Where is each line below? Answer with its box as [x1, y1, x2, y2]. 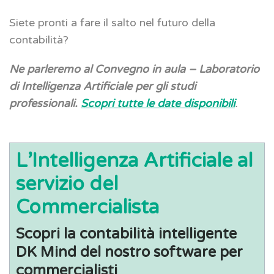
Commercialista [16, 195, 159, 219]
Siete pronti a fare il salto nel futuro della [9, 15, 215, 29]
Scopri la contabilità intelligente [16, 224, 237, 243]
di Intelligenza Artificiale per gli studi [9, 79, 196, 93]
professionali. [9, 96, 78, 110]
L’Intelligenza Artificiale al [16, 149, 253, 172]
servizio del [16, 172, 118, 196]
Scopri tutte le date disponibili [81, 96, 235, 110]
